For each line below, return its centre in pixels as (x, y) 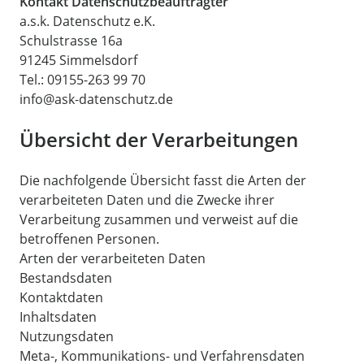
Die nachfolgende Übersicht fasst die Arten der (163, 180)
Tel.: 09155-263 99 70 (82, 80)
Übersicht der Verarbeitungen (159, 139)
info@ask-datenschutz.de (96, 99)
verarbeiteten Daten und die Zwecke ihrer (147, 199)
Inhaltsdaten (58, 316)
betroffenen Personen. (89, 238)
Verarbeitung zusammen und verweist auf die (159, 219)
